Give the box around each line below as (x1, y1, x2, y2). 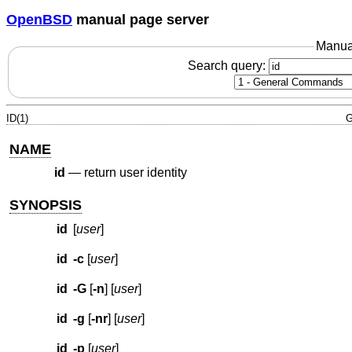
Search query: (187, 58, 269, 72)
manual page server (72, 11, 209, 27)
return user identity (83, 166, 187, 180)
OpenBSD (6, 11, 72, 27)
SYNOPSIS (9, 196, 82, 213)
